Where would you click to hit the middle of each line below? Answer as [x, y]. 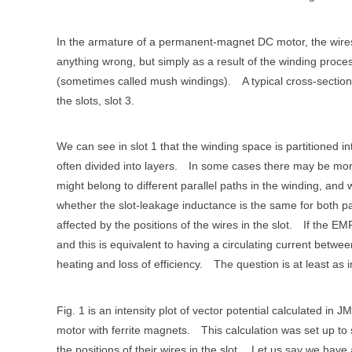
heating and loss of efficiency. [130, 264]
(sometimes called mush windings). [144, 81]
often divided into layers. [117, 166]
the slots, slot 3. [95, 100]
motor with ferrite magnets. [123, 330]
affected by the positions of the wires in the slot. [174, 225]
